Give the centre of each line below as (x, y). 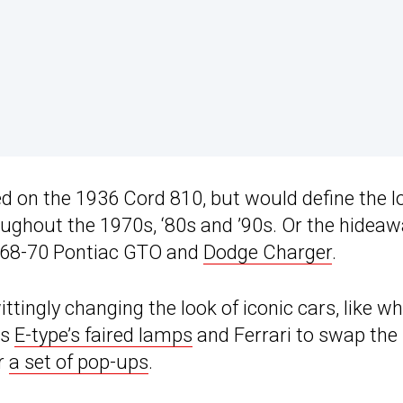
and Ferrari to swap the (295, 336)
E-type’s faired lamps (103, 336)
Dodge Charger (268, 253)
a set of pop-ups (79, 363)
